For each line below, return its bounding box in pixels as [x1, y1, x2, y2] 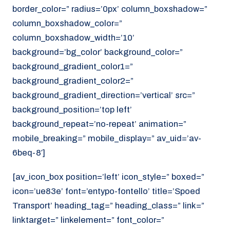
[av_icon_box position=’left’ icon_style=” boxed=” [12, 171, 204, 182]
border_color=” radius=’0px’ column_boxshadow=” [12, 4, 207, 14]
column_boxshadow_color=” [12, 18, 122, 29]
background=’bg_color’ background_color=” [12, 47, 183, 57]
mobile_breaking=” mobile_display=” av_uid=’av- [12, 133, 201, 144]
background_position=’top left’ [12, 105, 132, 115]
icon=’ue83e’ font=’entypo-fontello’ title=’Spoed [12, 186, 200, 196]
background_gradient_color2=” [12, 76, 133, 86]
